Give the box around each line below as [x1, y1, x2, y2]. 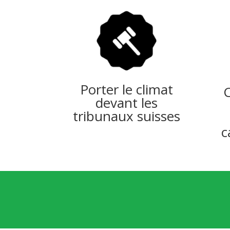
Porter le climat [80, 80, 174, 99]
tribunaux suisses [73, 106, 181, 125]
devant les [95, 93, 158, 112]
